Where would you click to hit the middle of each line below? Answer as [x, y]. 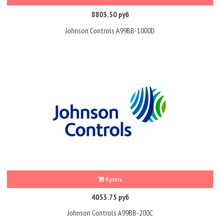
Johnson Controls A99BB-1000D [110, 30]
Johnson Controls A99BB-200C [110, 213]
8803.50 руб [110, 14]
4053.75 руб [110, 197]
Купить [113, 179]
